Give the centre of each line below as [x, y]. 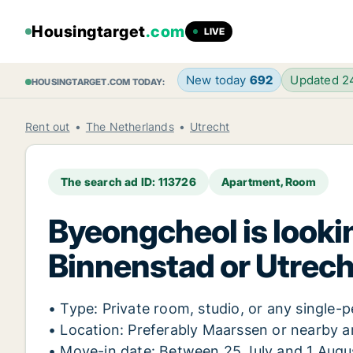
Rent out [48, 126]
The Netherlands [130, 126]
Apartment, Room [268, 182]
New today [217, 80]
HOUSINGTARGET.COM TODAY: [98, 82]
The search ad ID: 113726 [128, 182]
